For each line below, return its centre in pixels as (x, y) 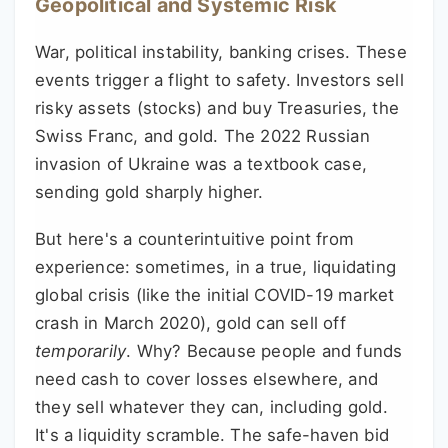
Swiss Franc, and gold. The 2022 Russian (202, 136)
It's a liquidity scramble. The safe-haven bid (212, 435)
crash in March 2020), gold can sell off (190, 323)
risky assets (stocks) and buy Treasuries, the (217, 108)
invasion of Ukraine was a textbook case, (201, 164)
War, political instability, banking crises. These (221, 52)
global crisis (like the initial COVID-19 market (215, 295)
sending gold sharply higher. (149, 192)
